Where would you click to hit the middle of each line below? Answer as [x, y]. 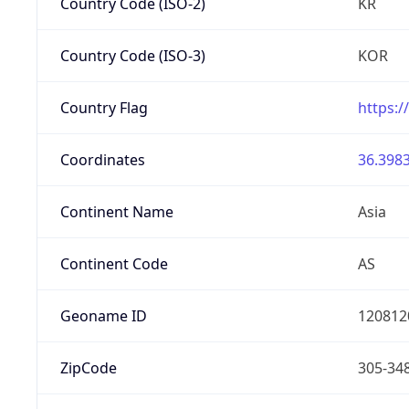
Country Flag [104, 107]
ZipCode [88, 367]
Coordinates [102, 159]
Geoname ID [103, 315]
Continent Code [114, 263]
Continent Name [116, 211]
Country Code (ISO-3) [132, 55]
